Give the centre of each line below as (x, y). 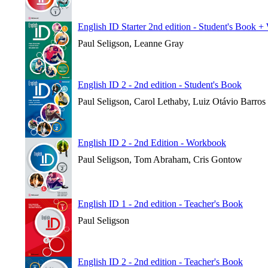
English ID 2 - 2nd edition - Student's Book (160, 85)
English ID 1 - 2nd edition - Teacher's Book (160, 204)
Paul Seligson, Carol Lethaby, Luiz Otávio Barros (172, 101)
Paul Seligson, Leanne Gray (131, 43)
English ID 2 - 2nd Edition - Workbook (152, 143)
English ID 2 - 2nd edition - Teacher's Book (160, 262)
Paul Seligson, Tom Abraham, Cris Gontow (160, 159)
